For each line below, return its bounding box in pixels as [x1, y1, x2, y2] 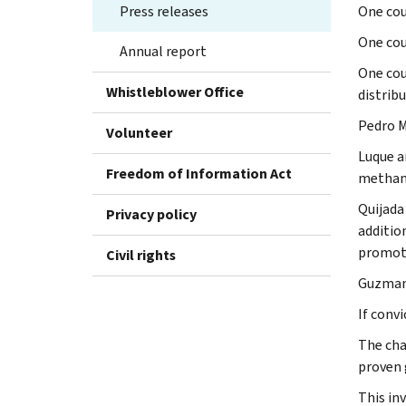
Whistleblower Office [106, 82, 244, 101]
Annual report [120, 41, 207, 61]
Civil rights [106, 245, 176, 265]
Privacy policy [106, 204, 197, 224]
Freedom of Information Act [106, 163, 292, 183]
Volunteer [106, 122, 172, 142]
